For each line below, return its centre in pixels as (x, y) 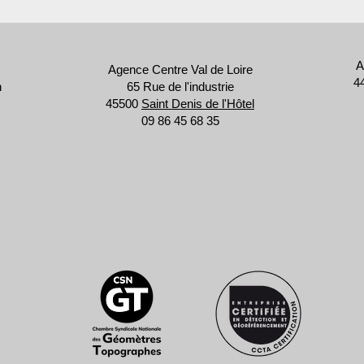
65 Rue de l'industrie (180, 87)
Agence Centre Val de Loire (180, 69)
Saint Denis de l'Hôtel (198, 104)
